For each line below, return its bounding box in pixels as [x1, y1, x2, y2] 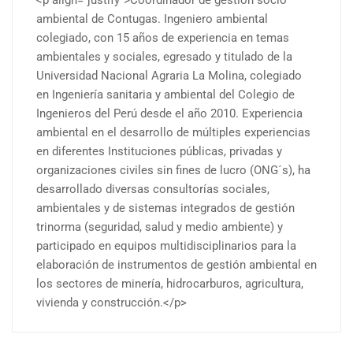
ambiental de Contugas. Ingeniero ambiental [36, 11, 268, 26]
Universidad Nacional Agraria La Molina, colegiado [36, 68, 302, 83]
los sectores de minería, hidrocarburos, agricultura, [36, 276, 303, 291]
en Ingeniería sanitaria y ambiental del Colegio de [36, 87, 295, 102]
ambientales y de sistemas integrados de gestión [36, 200, 295, 215]
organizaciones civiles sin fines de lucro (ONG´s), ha [36, 162, 310, 177]
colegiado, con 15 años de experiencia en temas [36, 30, 289, 45]
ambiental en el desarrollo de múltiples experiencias [36, 124, 310, 139]
